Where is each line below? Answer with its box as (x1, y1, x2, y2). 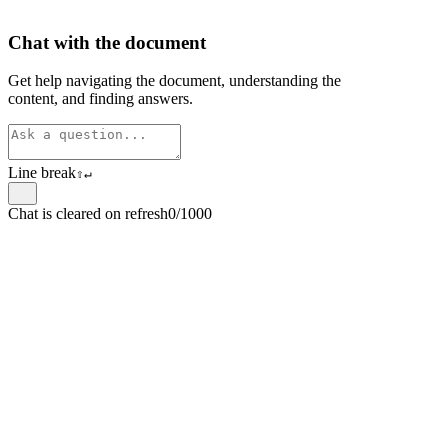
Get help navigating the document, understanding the (8, 72, 341, 90)
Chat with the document (8, 31, 206, 53)
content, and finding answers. (8, 90, 193, 108)
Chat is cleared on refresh (8, 204, 168, 222)
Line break (8, 164, 76, 182)
